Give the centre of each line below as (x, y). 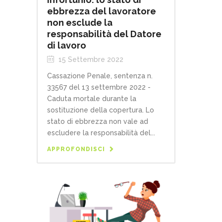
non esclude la (80, 22)
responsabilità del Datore (104, 34)
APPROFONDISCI (76, 149)
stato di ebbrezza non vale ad (98, 121)
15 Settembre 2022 (90, 59)
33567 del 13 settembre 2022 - (99, 87)
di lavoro (67, 45)
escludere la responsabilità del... (101, 133)
